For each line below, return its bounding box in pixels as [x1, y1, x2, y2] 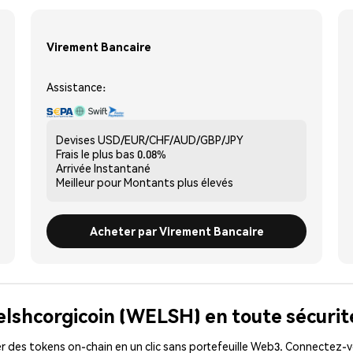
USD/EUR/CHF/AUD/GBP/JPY [98, 132, 243, 147]
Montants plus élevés [124, 174, 233, 189]
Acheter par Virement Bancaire [89, 223, 264, 238]
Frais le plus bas [56, 146, 135, 161]
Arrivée [56, 160, 91, 175]
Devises [56, 132, 95, 147]
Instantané [94, 160, 150, 175]
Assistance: [46, 79, 106, 94]
